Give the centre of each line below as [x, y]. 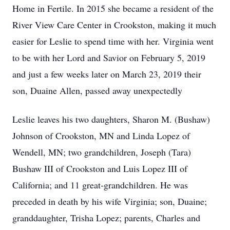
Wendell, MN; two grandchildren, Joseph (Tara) [102, 152]
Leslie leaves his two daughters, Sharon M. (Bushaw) [111, 119]
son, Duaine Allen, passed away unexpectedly [97, 90]
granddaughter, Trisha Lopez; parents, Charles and [106, 218]
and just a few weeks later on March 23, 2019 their [107, 74]
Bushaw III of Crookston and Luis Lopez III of [100, 168]
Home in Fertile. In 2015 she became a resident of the [113, 8]
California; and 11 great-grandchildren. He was [100, 185]
